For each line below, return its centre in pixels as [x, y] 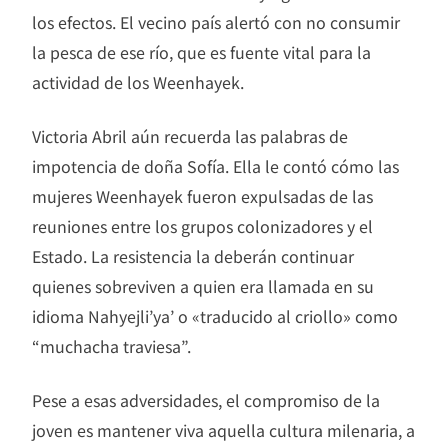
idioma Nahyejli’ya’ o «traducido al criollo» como [215, 316]
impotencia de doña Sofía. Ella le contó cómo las [215, 166]
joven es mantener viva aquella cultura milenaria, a [223, 430]
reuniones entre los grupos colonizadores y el [202, 226]
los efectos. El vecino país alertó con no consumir [216, 22]
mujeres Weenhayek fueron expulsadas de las [202, 196]
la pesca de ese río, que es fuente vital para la [201, 52]
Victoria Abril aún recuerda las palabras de [190, 136]
